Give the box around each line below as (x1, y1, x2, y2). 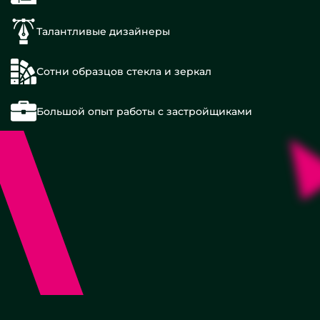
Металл (11, 109, 59, 124)
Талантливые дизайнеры (36, 25, 170, 38)
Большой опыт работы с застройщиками (36, 104, 252, 118)
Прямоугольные (11, 292, 116, 307)
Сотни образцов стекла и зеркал (36, 65, 211, 78)
